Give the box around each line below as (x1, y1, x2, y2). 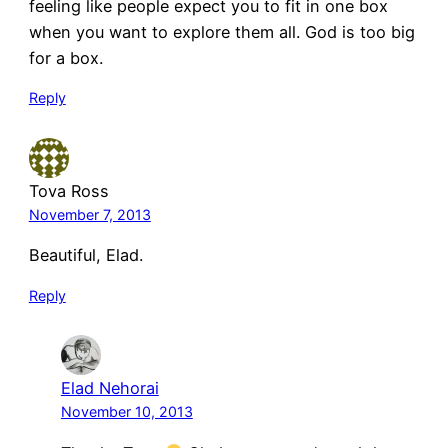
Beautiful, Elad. (28, 245, 143, 266)
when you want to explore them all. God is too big (28, 21, 415, 42)
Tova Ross (28, 181, 109, 201)
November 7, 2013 (28, 206, 151, 223)
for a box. (28, 47, 103, 68)
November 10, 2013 (60, 403, 193, 421)
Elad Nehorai (60, 378, 159, 399)
